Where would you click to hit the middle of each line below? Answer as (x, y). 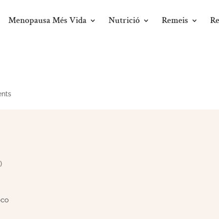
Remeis (175, 20)
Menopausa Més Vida (47, 20)
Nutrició (124, 20)
